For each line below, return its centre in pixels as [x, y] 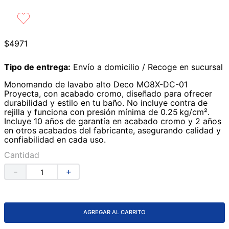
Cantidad [22, 155]
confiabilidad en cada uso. [55, 140]
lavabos [67, 31]
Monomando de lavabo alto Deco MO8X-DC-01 [96, 85]
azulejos [67, 13]
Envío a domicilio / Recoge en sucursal [148, 67]
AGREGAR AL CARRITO [114, 212]
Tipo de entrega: [37, 67]
